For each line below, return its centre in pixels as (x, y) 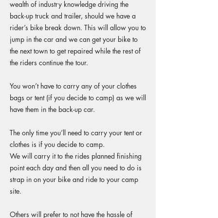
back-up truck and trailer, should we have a (73, 16)
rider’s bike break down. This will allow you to (78, 27)
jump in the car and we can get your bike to (74, 39)
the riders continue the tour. (49, 63)
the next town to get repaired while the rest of (75, 51)
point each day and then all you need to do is (76, 168)
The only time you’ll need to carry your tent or (76, 133)
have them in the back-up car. (52, 109)
